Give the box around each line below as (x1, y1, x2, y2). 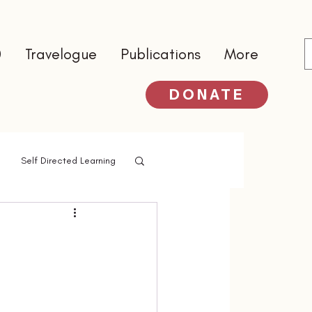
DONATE (169, 86, 244, 103)
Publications (120, 45, 201, 63)
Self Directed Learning (21, 154, 116, 166)
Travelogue (25, 45, 97, 63)
